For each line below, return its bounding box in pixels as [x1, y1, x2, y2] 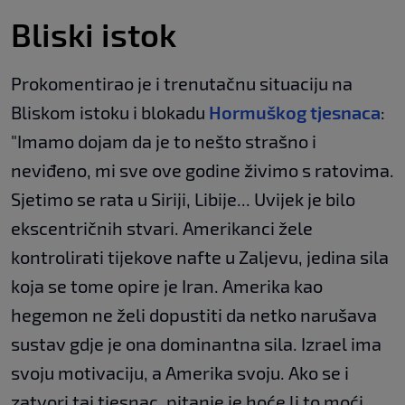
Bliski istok [11, 14, 176, 53]
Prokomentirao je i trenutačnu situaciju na [11, 72, 353, 94]
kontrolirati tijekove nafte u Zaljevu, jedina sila [11, 246, 389, 268]
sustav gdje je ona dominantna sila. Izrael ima [11, 333, 381, 354]
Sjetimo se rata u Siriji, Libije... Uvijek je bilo [11, 188, 355, 210]
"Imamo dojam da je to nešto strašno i [11, 130, 316, 152]
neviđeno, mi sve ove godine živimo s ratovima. [11, 159, 394, 181]
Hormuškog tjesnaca [209, 101, 381, 123]
